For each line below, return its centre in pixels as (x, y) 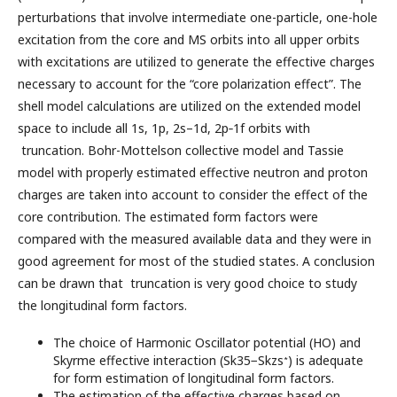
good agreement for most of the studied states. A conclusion (196, 261)
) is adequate (326, 360)
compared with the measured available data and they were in (195, 238)
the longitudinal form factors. (102, 305)
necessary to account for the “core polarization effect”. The (190, 83)
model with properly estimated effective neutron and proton (193, 172)
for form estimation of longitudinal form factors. (194, 378)
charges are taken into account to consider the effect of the (193, 194)
